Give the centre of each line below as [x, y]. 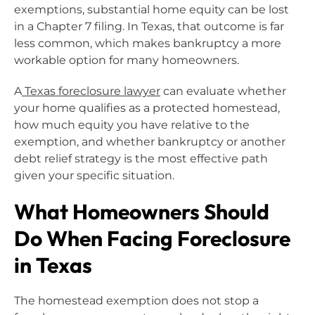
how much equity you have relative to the [132, 124]
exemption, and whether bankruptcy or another [150, 141]
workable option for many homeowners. [127, 60]
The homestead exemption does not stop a [136, 300]
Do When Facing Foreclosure [152, 238]
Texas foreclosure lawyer [92, 91]
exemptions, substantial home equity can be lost [152, 9]
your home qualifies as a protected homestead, [147, 108]
